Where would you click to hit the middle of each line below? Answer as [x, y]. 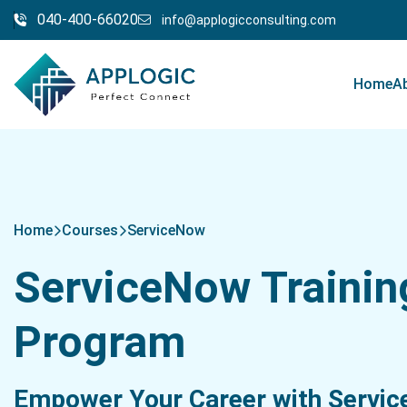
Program [99, 342]
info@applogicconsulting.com [249, 20]
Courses [90, 231]
